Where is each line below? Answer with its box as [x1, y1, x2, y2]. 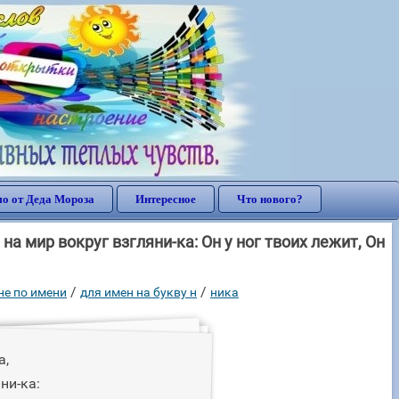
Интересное [135, 192, 196, 206]
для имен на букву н [80, 285, 197, 299]
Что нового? [237, 192, 303, 206]
